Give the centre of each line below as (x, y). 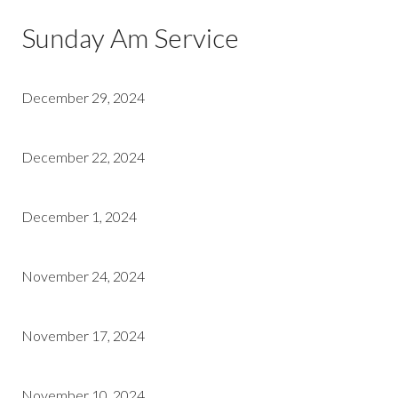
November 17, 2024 (83, 335)
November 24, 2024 (83, 276)
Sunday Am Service (130, 37)
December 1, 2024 (79, 216)
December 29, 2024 (83, 97)
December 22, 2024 (83, 157)
